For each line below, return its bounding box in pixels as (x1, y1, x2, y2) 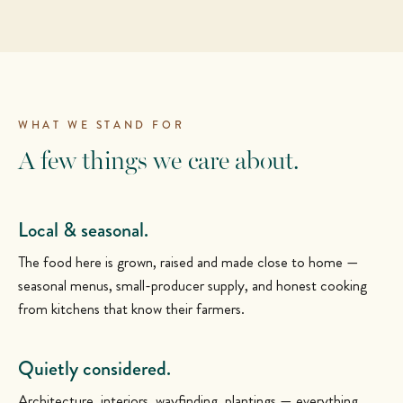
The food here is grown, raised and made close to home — (18, 251, 359, 273)
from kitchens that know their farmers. (18, 298, 245, 320)
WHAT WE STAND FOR (18, 117, 185, 134)
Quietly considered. (18, 354, 171, 383)
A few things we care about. (18, 146, 299, 177)
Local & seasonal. (18, 216, 148, 245)
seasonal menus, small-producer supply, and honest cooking (18, 274, 367, 297)
